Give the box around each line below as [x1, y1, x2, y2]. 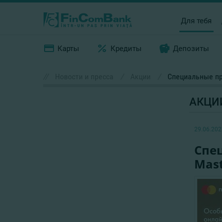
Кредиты [111, 44, 142, 53]
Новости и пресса [55, 72, 113, 81]
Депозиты [173, 44, 210, 53]
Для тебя [181, 16, 212, 25]
